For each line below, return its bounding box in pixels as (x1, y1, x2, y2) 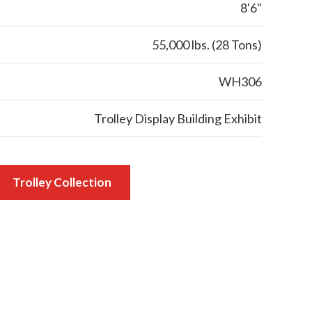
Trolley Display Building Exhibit (94, 111, 262, 126)
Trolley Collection (12, 175, 111, 189)
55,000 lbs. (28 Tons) (152, 37, 262, 52)
